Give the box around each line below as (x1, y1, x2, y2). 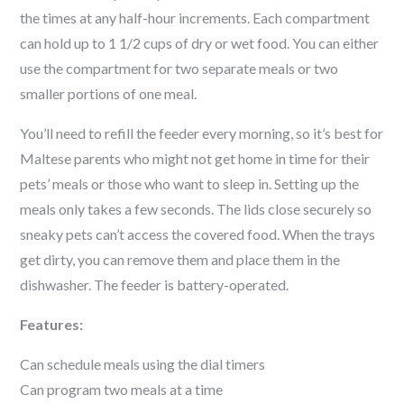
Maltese (20, 150, 75, 167)
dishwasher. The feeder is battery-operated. (20, 276, 289, 293)
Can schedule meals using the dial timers (20, 355, 266, 372)
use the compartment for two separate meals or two (20, 60, 339, 77)
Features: (20, 316, 84, 333)
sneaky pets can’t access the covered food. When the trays (20, 225, 376, 243)
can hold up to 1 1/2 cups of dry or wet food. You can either (20, 34, 380, 51)
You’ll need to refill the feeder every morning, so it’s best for (20, 124, 384, 142)
